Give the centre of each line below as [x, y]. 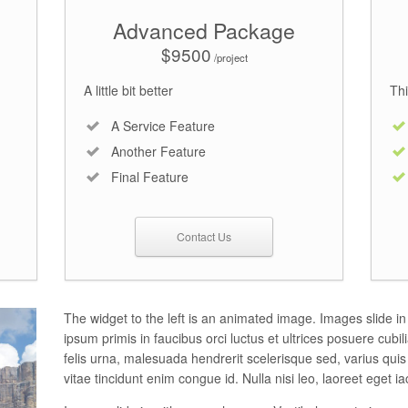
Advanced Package [204, 31]
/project [229, 57]
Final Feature [149, 176]
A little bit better [128, 90]
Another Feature [158, 151]
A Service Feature [163, 125]
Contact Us [204, 236]
